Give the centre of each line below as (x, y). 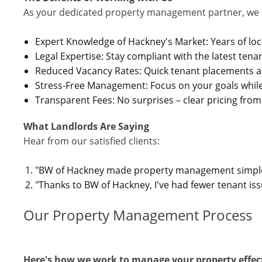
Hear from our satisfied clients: (92, 141)
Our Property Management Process (138, 215)
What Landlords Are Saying (86, 126)
